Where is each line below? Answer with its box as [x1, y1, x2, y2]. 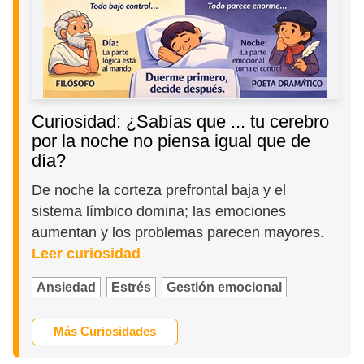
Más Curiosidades [54, 324, 157, 339]
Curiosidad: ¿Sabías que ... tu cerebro [32, 111, 330, 132]
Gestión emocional [167, 279, 283, 294]
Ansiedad [37, 279, 97, 294]
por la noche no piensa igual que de [32, 131, 311, 152]
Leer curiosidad [32, 245, 141, 262]
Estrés [111, 279, 152, 294]
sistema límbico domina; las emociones [32, 202, 287, 219]
